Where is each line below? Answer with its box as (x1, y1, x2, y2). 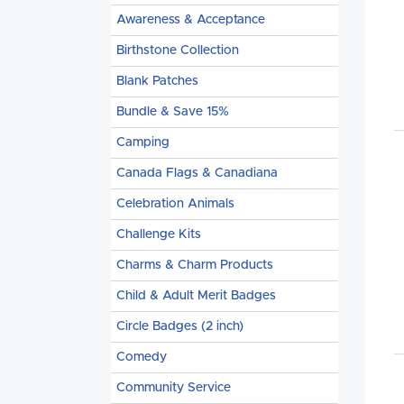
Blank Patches (116, 75, 198, 87)
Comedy (116, 351, 167, 363)
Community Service (116, 381, 231, 394)
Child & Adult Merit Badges (116, 289, 276, 302)
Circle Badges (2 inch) (116, 320, 243, 333)
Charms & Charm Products (116, 259, 273, 271)
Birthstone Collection (116, 44, 239, 57)
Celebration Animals (116, 197, 234, 210)
